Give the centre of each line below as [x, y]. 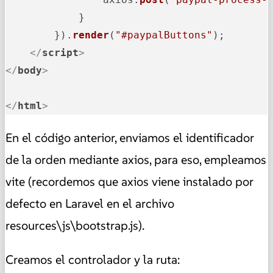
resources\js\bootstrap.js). [75, 225]
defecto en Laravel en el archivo [90, 203]
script [60, 52]
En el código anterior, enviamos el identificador [130, 137]
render [91, 35]
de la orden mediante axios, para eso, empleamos [136, 159]
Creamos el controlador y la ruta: [93, 259]
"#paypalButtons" [164, 35]
